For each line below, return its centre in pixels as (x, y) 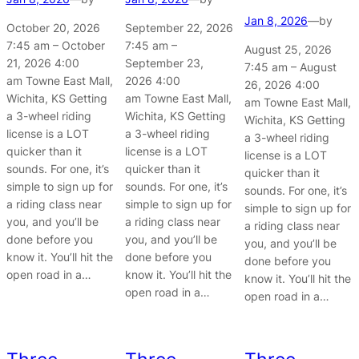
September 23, (165, 63)
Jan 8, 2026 (276, 20)
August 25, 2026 (288, 50)
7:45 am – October (56, 46)
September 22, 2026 (179, 28)
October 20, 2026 (53, 28)
